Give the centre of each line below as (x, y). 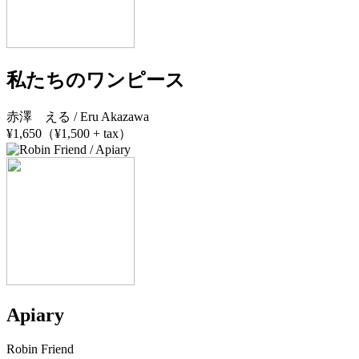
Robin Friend (40, 349)
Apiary (35, 315)
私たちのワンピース (96, 81)
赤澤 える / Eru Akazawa (78, 117)
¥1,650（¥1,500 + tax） (69, 134)
